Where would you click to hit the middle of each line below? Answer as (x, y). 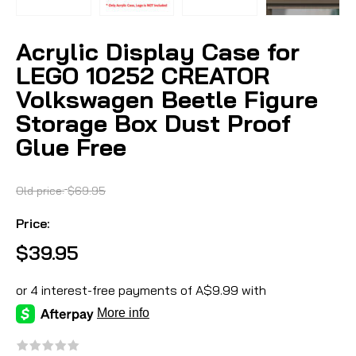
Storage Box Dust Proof (153, 123)
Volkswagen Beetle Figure (167, 99)
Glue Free (71, 147)
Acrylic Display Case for (158, 52)
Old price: (40, 190)
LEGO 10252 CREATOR (143, 75)
